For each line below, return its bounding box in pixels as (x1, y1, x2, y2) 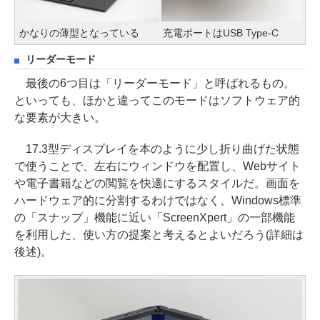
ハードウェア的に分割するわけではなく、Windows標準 (14, 194, 301, 206)
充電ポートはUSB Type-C (163, 26, 279, 39)
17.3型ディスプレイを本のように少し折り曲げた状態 (14, 142, 299, 155)
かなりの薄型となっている (19, 26, 139, 39)
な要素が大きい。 (14, 111, 106, 124)
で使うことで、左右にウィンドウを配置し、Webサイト (14, 159, 301, 172)
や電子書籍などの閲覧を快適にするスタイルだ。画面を (14, 176, 300, 189)
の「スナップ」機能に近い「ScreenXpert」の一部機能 (14, 211, 295, 224)
